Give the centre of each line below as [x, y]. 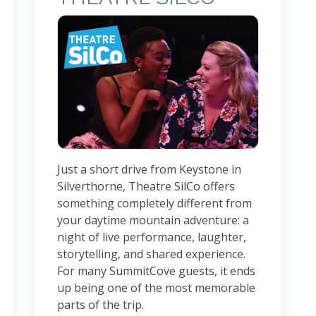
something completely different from [154, 203]
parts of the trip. [101, 304]
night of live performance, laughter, [152, 237]
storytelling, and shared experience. [151, 254]
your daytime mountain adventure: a [153, 220]
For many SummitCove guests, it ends [156, 271]
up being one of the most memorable [156, 287]
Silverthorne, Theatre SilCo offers [146, 186]
